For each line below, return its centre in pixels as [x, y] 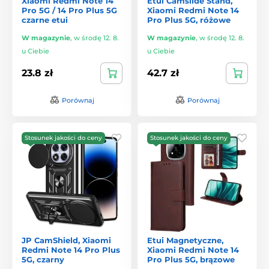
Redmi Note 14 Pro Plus [71, 249]
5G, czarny [43, 259]
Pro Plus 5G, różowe [189, 20]
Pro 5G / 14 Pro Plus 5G [69, 10]
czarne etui [45, 20]
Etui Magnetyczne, [185, 240]
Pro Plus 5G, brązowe [191, 259]
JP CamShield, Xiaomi [66, 240]
